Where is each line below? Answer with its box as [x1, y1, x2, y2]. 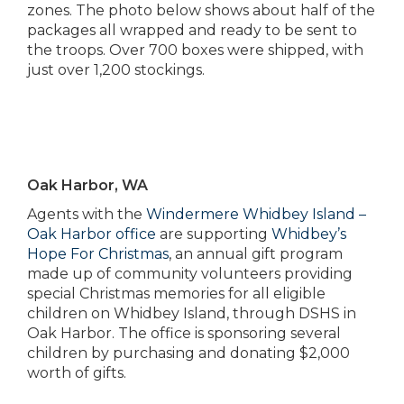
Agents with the [27, 206, 146, 223]
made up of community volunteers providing [27, 265, 353, 282]
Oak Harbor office [27, 225, 156, 243]
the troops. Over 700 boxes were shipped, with [27, 41, 363, 59]
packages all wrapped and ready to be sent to [27, 22, 357, 39]
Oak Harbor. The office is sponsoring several [27, 325, 341, 342]
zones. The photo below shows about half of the [27, 2, 375, 19]
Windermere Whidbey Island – [146, 206, 366, 223]
